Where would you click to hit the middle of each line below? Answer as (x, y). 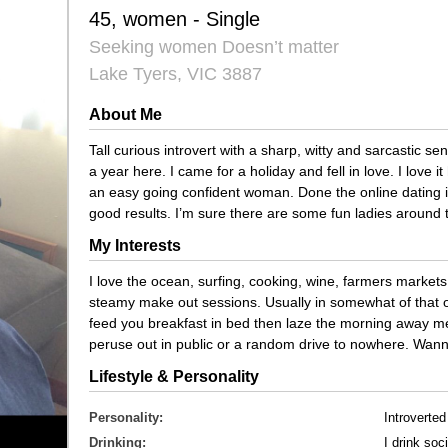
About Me (125, 114)
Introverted (415, 417)
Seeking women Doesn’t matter (214, 47)
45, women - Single (174, 19)
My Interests (135, 245)
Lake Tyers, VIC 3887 (175, 74)
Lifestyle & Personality (174, 376)
